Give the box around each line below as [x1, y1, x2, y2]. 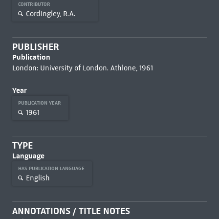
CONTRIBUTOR [18, 1, 52, 7]
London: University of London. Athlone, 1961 [12, 64, 153, 72]
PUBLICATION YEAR [18, 100, 63, 106]
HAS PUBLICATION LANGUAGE [18, 165, 86, 172]
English [25, 173, 50, 182]
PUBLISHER [12, 41, 59, 52]
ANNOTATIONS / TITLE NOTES [12, 205, 130, 217]
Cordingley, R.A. [25, 9, 75, 18]
